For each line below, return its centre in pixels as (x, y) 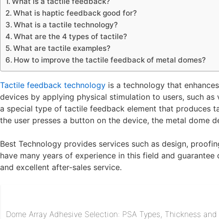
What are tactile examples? (62, 48)
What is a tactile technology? (66, 25)
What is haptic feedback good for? (75, 13)
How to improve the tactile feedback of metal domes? (110, 60)
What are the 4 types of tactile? (71, 36)
